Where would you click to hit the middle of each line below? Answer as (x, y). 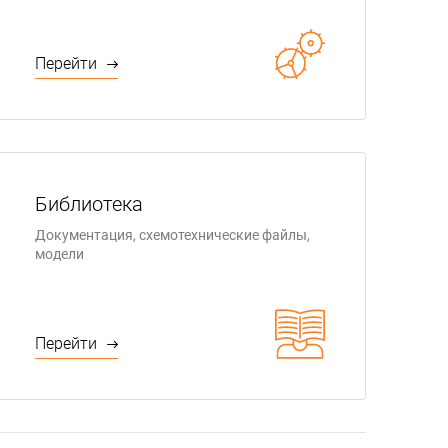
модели (59, 254)
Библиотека (89, 204)
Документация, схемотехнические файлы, (172, 235)
